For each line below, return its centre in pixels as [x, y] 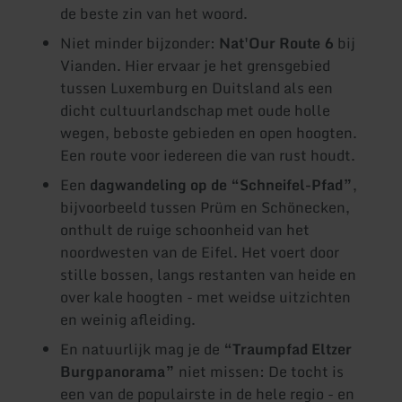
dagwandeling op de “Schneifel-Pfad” [222, 185]
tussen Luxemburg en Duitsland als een [197, 88]
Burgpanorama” [120, 372]
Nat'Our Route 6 [277, 44]
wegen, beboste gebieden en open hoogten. [209, 133]
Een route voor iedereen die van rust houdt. [208, 156]
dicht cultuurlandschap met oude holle [196, 111]
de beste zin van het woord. [154, 14]
